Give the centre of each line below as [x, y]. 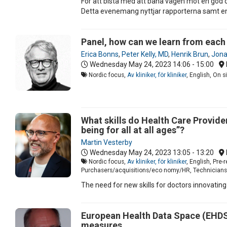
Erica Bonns [100, 54]
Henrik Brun [190, 54]
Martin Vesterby [107, 142]
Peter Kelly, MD [145, 54]
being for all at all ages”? [133, 130]
